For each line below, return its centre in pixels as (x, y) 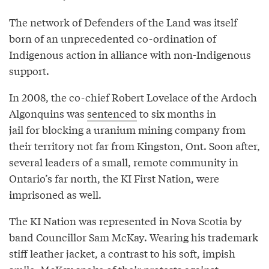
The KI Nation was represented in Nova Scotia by (125, 221)
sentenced (112, 113)
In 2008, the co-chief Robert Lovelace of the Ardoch (133, 97)
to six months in (177, 113)
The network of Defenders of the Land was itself (123, 22)
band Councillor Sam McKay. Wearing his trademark (134, 237)
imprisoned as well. (55, 195)
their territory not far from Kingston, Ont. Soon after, (134, 146)
